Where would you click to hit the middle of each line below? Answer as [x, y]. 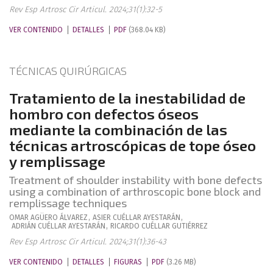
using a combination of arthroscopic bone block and [135, 191]
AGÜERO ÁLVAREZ [59, 218]
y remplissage [57, 161]
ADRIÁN [24, 226]
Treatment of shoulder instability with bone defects [136, 180]
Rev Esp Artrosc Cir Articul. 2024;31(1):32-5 [86, 9]
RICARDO [125, 226]
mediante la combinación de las [118, 129]
